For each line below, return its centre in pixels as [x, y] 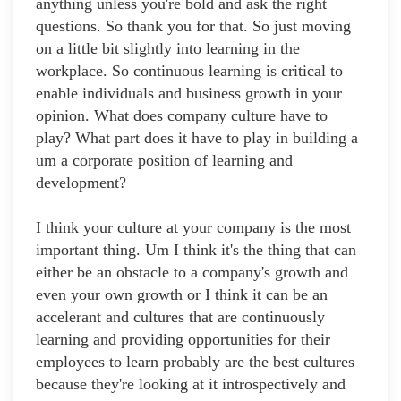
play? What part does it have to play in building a [197, 138]
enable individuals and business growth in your [189, 94]
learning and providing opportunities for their [183, 340]
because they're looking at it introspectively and [191, 384]
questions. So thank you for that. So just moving [193, 26]
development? [81, 183]
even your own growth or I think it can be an [182, 295]
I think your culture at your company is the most [193, 228]
